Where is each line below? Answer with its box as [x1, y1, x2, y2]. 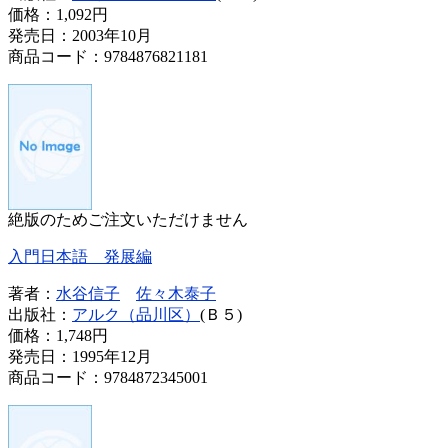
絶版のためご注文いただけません [8, 210, 248, 228]
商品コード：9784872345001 [8, 368, 208, 386]
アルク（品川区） [72, 305, 200, 323]
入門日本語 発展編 [8, 247, 152, 265]
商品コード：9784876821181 [8, 47, 208, 65]
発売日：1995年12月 [8, 347, 152, 365]
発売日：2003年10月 [8, 26, 152, 44]
